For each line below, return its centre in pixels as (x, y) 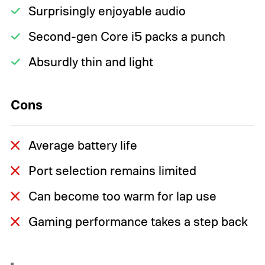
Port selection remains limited (112, 171)
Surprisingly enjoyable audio (107, 11)
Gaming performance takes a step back (138, 222)
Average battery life (83, 145)
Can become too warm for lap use (122, 196)
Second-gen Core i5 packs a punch (127, 36)
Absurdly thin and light (91, 62)
